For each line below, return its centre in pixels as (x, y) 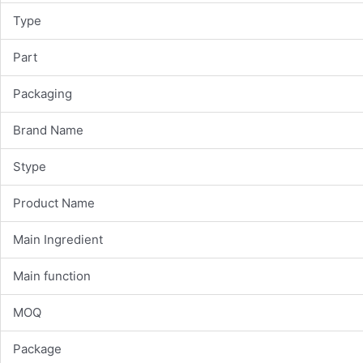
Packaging (43, 94)
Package (37, 349)
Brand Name (48, 130)
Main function (52, 276)
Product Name (54, 203)
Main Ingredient (58, 240)
